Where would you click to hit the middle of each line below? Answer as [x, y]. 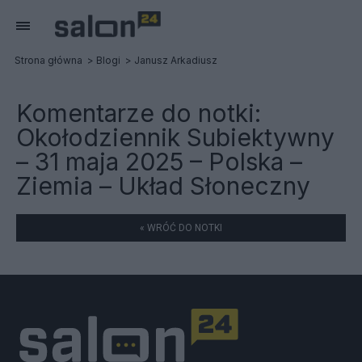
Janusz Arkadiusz [176, 60]
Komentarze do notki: [139, 113]
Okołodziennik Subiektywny [175, 137]
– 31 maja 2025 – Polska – [159, 162]
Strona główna [48, 60]
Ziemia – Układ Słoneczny [163, 186]
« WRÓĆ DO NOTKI [181, 228]
